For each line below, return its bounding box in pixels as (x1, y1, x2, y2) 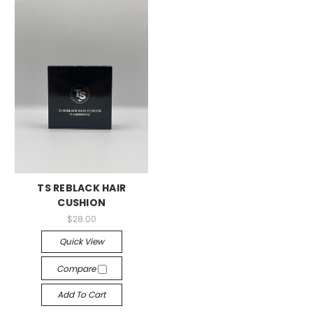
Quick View (59, 235, 104, 247)
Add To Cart (57, 288, 106, 300)
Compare (56, 262, 98, 275)
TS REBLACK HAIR (37, 180, 126, 195)
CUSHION (57, 195, 106, 210)
